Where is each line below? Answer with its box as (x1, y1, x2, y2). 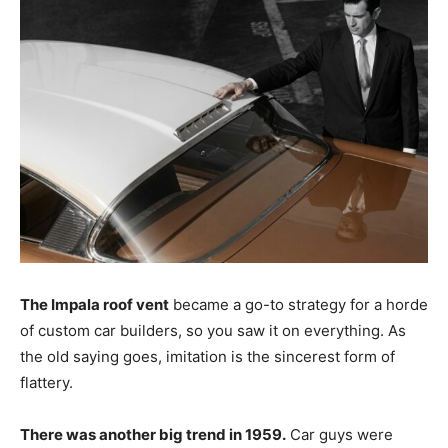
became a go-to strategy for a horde (169, 294, 428, 314)
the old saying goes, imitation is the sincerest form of (20, 346, 395, 366)
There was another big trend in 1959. (20, 424, 286, 444)
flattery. (20, 372, 77, 392)
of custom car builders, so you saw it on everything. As (20, 320, 406, 340)
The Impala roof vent (20, 294, 169, 314)
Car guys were (286, 424, 393, 444)
